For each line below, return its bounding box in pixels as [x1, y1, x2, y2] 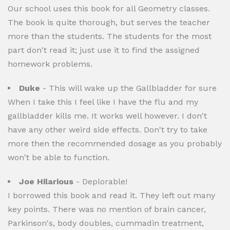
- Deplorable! [73, 177, 127, 186]
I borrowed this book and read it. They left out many [8, 190, 215, 200]
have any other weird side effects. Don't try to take [8, 125, 207, 135]
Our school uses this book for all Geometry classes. [8, 4, 210, 13]
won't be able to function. [8, 152, 109, 162]
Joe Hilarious [19, 177, 73, 186]
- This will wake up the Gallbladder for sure [40, 83, 217, 93]
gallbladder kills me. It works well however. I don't [8, 111, 207, 121]
